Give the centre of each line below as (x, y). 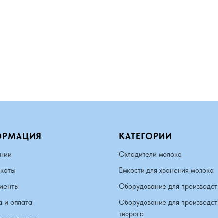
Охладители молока (150, 154)
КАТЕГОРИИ (145, 136)
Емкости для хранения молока (166, 170)
